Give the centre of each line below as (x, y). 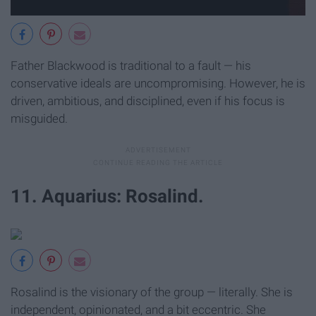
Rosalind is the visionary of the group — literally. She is (152, 292)
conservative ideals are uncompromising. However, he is (158, 84)
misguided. (39, 119)
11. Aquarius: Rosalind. (107, 196)
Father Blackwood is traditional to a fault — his (131, 66)
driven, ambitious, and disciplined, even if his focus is (148, 101)
